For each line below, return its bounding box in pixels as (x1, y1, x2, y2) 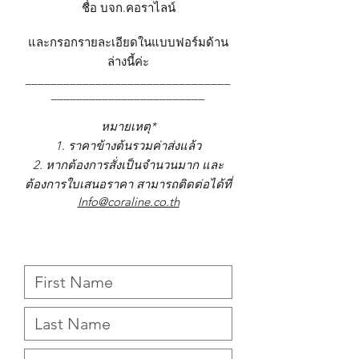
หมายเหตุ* (100, 119, 156, 134)
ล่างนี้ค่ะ (107, 54, 149, 69)
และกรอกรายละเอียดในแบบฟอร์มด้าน (28, 34, 228, 50)
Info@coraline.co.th (77, 194, 179, 209)
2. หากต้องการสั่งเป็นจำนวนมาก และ (33, 157, 224, 172)
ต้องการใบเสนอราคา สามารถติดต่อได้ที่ (25, 176, 232, 192)
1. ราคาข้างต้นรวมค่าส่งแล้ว (55, 138, 201, 153)
